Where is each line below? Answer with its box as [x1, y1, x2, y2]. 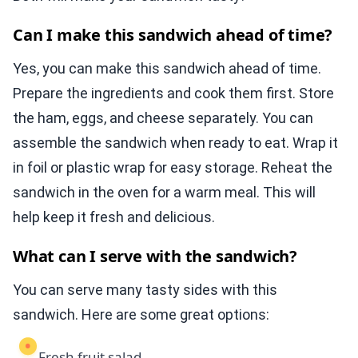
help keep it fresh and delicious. [13, 209, 215, 226]
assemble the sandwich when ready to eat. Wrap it [13, 134, 338, 152]
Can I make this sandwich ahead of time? [13, 24, 333, 46]
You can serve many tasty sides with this [13, 281, 277, 299]
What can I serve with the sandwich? [13, 245, 297, 268]
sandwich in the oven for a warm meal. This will [13, 184, 316, 201]
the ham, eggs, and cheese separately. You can [13, 109, 313, 127]
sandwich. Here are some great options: [13, 306, 269, 324]
